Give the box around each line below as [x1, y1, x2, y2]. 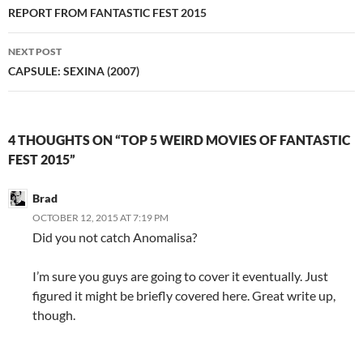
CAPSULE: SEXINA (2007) [8, 64, 139, 79]
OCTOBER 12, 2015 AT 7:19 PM [32, 211, 169, 224]
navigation [7, 2, 108, 29]
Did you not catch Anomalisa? [32, 229, 197, 246]
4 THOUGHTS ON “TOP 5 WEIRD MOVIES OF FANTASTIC [8, 132, 351, 148]
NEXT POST [8, 45, 62, 58]
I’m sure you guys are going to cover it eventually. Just [32, 268, 328, 284]
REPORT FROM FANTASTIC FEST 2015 [8, 6, 207, 20]
